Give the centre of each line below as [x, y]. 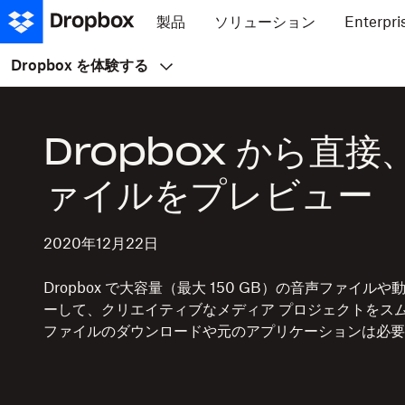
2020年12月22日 [101, 243]
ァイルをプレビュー [208, 195]
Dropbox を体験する [80, 65]
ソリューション [265, 22]
